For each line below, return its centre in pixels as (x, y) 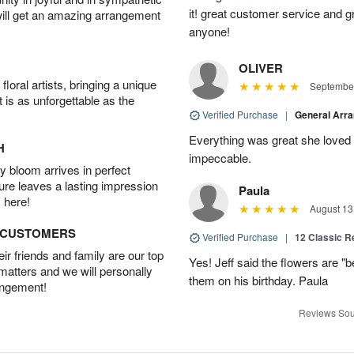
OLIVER (261, 68)
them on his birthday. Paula (258, 280)
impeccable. (220, 157)
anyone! (209, 31)
